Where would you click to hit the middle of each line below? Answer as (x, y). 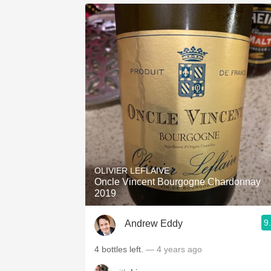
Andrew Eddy (154, 223)
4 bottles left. (120, 249)
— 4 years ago (174, 249)
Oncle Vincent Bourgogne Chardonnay (178, 182)
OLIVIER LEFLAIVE (132, 171)
